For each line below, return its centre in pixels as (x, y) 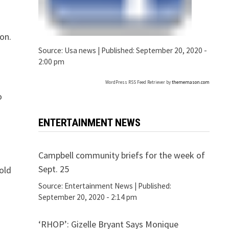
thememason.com (190, 82)
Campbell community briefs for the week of (121, 155)
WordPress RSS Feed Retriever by (138, 82)
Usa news (80, 50)
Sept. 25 (53, 169)
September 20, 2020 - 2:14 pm (87, 197)
